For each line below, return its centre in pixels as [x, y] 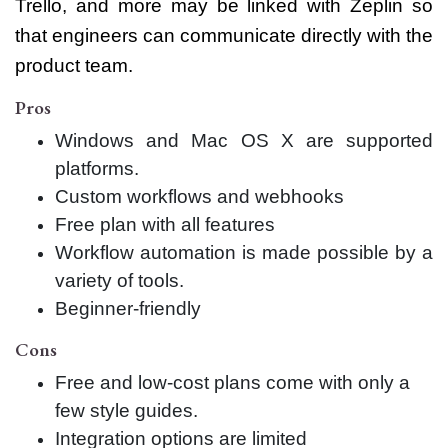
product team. [74, 66]
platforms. [97, 169]
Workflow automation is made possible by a [244, 253]
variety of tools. [119, 281]
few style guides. [126, 411]
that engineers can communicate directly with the [224, 36]
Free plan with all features [165, 225]
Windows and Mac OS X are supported [244, 141]
